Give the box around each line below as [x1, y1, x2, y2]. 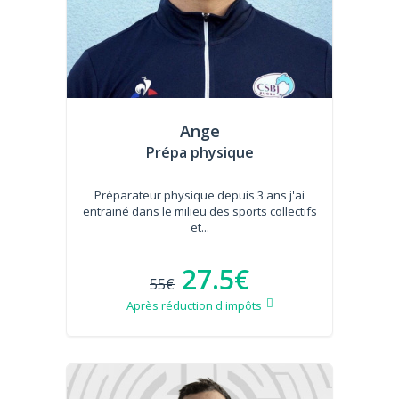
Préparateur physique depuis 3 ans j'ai [94, 186, 305, 203]
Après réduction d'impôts [126, 297, 262, 313]
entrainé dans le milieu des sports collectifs [82, 202, 317, 219]
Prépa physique [145, 142, 254, 162]
